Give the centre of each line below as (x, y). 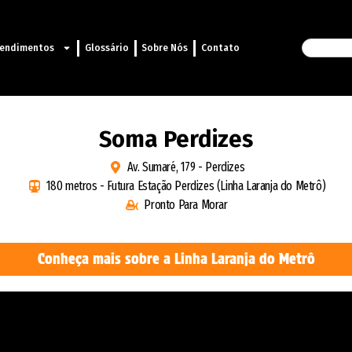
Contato (220, 48)
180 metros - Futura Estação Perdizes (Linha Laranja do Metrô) (186, 186)
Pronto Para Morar (186, 205)
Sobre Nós (165, 48)
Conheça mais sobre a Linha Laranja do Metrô (176, 259)
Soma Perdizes (176, 140)
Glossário (106, 48)
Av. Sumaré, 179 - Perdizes (186, 167)
